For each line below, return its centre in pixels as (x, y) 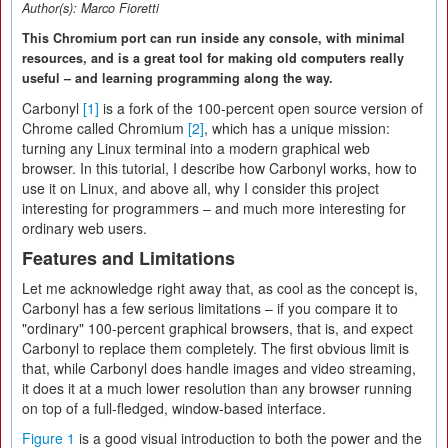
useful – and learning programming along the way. (177, 78)
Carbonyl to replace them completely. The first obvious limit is (215, 348)
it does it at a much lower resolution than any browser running (217, 388)
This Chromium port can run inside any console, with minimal (213, 38)
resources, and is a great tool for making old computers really (213, 58)
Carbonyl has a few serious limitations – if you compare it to (210, 308)
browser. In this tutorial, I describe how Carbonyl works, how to (219, 168)
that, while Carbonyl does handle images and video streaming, (219, 368)
